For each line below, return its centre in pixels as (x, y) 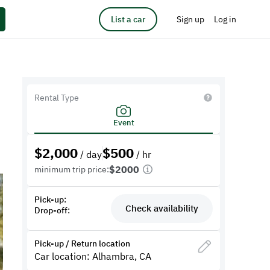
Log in (225, 19)
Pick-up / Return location (83, 243)
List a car (128, 19)
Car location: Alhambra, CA (93, 256)
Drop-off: (52, 210)
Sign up (190, 19)
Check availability (162, 208)
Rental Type (57, 98)
